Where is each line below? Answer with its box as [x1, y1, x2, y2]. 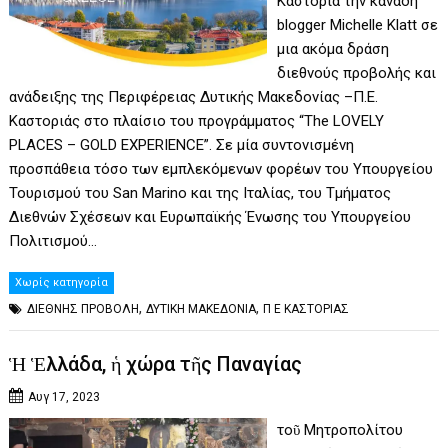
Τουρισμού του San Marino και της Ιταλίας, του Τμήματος [9, 184, 392, 203]
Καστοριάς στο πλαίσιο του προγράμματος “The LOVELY [9, 112, 385, 131]
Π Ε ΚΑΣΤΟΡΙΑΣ [263, 302, 350, 317]
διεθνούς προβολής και [276, 64, 436, 83]
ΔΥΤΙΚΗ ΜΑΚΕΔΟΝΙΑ [146, 302, 257, 317]
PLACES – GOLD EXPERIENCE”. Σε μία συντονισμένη [9, 136, 355, 155]
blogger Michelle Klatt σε [276, 16, 438, 35]
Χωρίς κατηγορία [15, 276, 109, 290]
